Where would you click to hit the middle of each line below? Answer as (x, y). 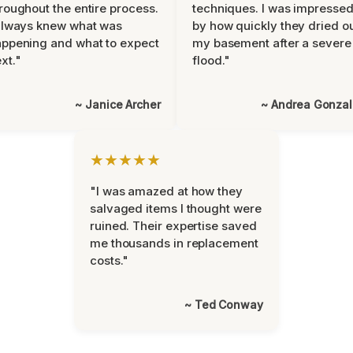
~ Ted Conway (224, 305)
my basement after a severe (272, 43)
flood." (212, 60)
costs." (110, 260)
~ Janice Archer (118, 104)
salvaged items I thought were (176, 208)
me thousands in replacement (174, 243)
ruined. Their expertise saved (173, 226)
